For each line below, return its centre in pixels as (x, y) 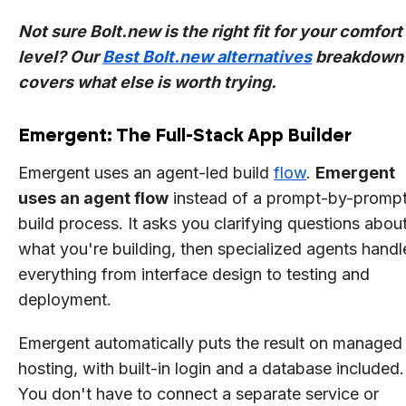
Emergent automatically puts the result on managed (210, 343)
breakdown (358, 56)
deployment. (65, 299)
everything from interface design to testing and (194, 274)
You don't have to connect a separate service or (198, 393)
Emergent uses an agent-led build (146, 172)
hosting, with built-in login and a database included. (211, 368)
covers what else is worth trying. (147, 82)
